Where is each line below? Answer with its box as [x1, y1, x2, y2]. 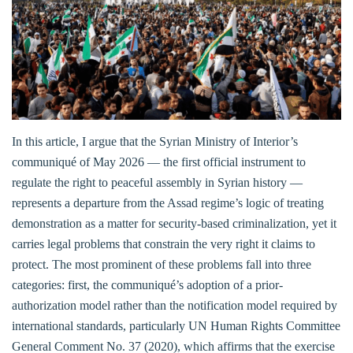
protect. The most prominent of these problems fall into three [12, 257, 311, 271]
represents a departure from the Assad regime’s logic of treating [12, 195, 324, 210]
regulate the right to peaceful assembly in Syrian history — [12, 175, 303, 189]
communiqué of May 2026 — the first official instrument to [12, 154, 306, 169]
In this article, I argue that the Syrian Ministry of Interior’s [12, 134, 298, 148]
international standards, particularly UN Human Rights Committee [12, 318, 340, 333]
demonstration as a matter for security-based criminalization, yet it [12, 216, 336, 230]
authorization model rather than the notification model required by [12, 298, 337, 312]
